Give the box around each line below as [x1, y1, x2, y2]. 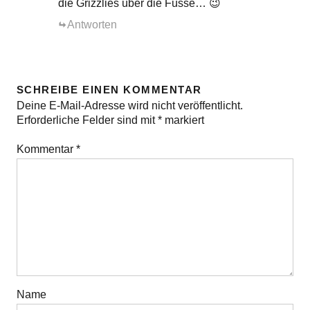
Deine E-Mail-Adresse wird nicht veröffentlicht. [16, 100, 243, 111]
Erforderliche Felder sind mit [16, 114, 158, 126]
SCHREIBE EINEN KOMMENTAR [16, 84, 202, 95]
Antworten [66, 19, 117, 30]
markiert [161, 114, 204, 126]
